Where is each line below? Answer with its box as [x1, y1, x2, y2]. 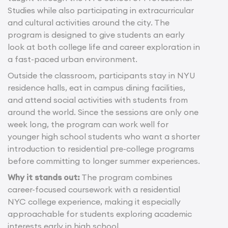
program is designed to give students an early [8, 30, 185, 40]
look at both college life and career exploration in [8, 42, 200, 52]
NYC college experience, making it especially [8, 196, 181, 207]
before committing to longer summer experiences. [8, 156, 200, 166]
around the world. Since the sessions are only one [8, 107, 198, 118]
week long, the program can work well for [8, 119, 168, 130]
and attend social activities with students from [8, 95, 188, 105]
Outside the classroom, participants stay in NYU [8, 70, 195, 81]
